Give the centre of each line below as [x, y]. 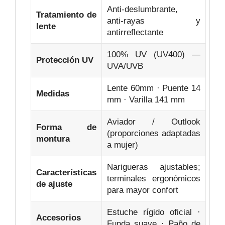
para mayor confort [143, 190]
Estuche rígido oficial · [154, 212]
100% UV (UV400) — [154, 55]
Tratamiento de [66, 15]
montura [53, 139]
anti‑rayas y [154, 21]
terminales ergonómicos [154, 179]
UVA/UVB [125, 66]
